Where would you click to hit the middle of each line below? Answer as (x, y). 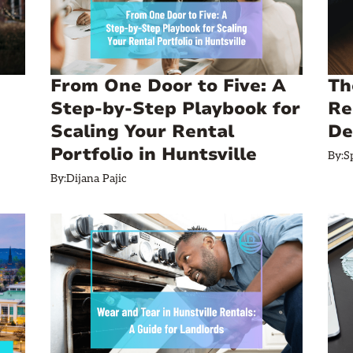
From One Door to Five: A (168, 86)
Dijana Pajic (97, 178)
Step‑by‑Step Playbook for (175, 109)
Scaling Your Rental (142, 132)
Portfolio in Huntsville (154, 154)
